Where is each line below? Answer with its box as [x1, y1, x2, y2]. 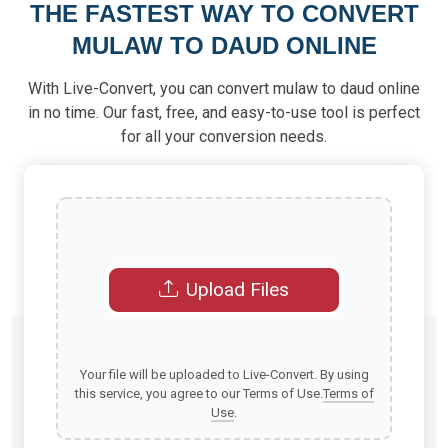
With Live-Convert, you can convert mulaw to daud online [28, 79, 420, 98]
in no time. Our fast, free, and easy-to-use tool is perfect [28, 103, 420, 122]
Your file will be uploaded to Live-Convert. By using [79, 367, 369, 382]
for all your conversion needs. [121, 127, 327, 146]
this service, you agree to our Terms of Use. [74, 386, 323, 401]
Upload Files [186, 278, 289, 301]
